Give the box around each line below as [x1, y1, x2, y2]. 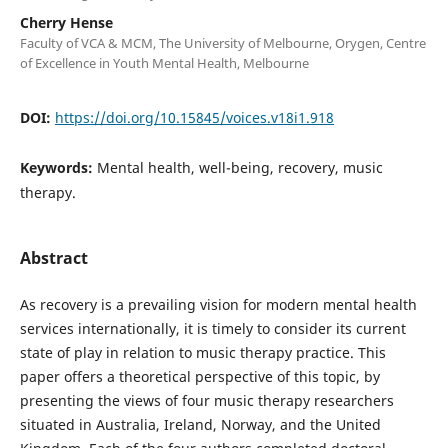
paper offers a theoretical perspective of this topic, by [19, 366, 380, 386]
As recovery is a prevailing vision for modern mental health [19, 294, 417, 314]
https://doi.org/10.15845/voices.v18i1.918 [54, 107, 334, 127]
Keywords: [19, 157, 97, 177]
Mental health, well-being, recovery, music [96, 157, 383, 177]
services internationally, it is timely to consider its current [19, 318, 406, 338]
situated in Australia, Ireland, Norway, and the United [19, 414, 381, 434]
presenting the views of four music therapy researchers [19, 390, 394, 410]
